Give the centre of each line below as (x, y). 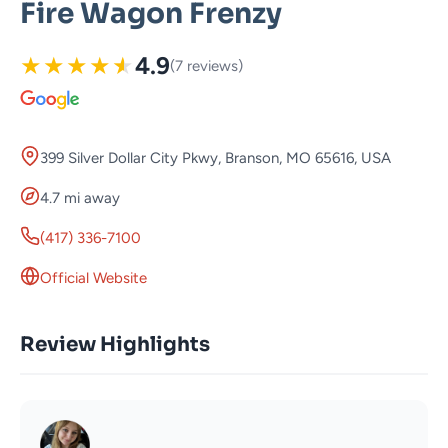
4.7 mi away (80, 198)
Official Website (93, 278)
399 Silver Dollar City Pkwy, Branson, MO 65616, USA (215, 158)
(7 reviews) (206, 66)
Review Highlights (115, 345)
